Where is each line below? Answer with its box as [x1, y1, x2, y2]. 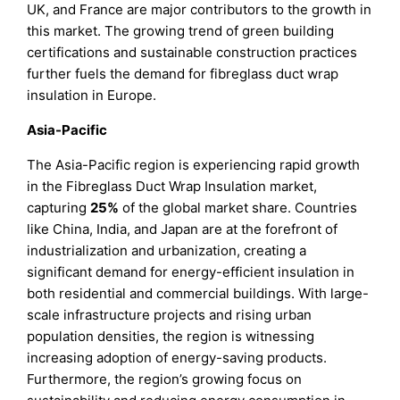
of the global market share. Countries [119, 198, 358, 216]
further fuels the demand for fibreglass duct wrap [27, 64, 339, 82]
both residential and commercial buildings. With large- [27, 284, 370, 302]
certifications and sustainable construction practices [27, 43, 358, 61]
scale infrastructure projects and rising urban [27, 305, 312, 323]
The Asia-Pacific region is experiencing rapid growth [27, 155, 361, 173]
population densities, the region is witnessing [27, 327, 315, 345]
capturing [27, 198, 91, 216]
